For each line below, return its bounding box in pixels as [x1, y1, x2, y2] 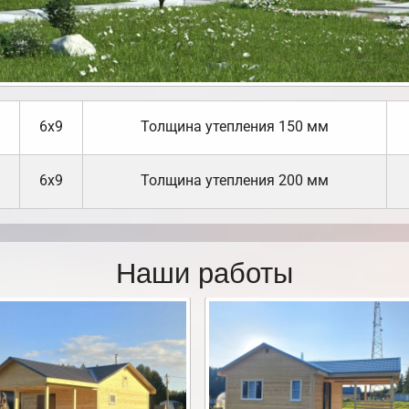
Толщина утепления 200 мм [141, 172, 329, 190]
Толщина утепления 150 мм [141, 118, 329, 136]
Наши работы [116, 250, 293, 292]
